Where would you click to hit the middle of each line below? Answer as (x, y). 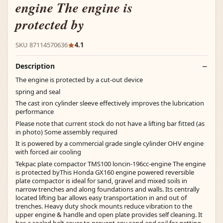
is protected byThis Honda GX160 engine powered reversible (105, 172)
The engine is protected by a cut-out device (79, 80)
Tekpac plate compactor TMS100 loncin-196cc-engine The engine (111, 164)
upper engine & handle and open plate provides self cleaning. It (109, 214)
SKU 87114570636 (42, 45)
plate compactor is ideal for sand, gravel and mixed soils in (101, 180)
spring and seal (38, 91)
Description (35, 66)
